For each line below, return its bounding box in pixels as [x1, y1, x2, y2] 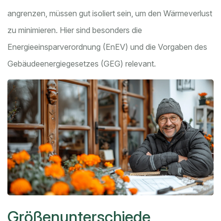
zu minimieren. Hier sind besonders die [7, 25, 142, 36]
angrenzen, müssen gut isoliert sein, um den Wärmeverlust [7, 8, 212, 19]
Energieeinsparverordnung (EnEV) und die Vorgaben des [7, 42, 207, 52]
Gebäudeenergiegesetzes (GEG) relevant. [7, 59, 156, 69]
